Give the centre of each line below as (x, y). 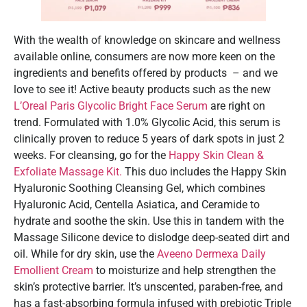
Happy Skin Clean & (215, 156)
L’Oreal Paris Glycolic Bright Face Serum (111, 106)
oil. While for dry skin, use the (85, 254)
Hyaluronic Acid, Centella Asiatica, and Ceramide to (137, 205)
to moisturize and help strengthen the (184, 271)
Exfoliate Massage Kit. (68, 172)
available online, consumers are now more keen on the (144, 57)
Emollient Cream (53, 271)
